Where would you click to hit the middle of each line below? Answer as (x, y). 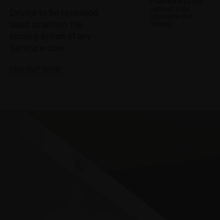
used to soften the (46, 25)
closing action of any (51, 36)
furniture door (38, 48)
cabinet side (169, 9)
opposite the (170, 16)
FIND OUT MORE (36, 69)
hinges (160, 24)
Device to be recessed (54, 13)
